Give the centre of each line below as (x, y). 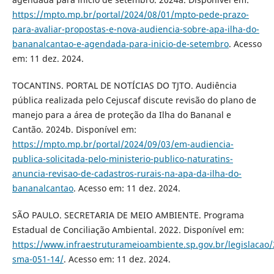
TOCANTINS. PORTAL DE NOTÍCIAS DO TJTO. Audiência (124, 86)
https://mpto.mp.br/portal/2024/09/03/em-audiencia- (123, 144)
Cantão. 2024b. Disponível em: (74, 130)
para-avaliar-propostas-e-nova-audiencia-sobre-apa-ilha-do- (135, 29)
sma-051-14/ (38, 259)
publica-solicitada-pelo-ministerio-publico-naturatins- (122, 159)
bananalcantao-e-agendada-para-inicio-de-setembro (120, 44)
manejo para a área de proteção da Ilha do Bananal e (121, 115)
